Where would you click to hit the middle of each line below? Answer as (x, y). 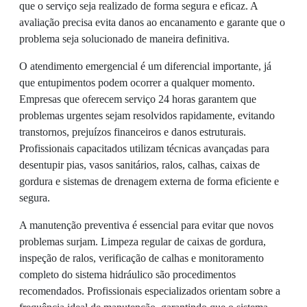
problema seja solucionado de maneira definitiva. (124, 39)
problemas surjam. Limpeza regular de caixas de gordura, (143, 242)
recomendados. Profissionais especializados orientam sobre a (150, 291)
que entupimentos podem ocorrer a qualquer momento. (137, 83)
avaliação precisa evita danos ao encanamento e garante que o (152, 23)
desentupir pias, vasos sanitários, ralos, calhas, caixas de (139, 165)
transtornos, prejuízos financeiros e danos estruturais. (133, 132)
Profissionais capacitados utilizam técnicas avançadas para (144, 149)
